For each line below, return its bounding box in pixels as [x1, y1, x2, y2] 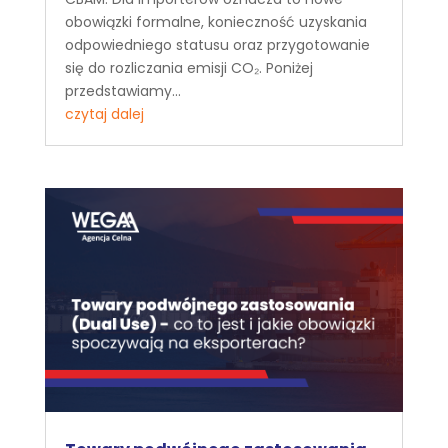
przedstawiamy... [64, 81, 181, 102]
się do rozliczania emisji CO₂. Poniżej [64, 58, 313, 79]
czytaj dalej [64, 104, 144, 125]
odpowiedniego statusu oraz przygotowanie [64, 35, 370, 56]
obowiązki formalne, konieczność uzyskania [64, 12, 367, 33]
